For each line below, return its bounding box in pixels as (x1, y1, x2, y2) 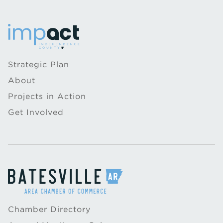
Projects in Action (8, 92, 86, 101)
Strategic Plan (8, 60, 69, 69)
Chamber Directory (8, 205, 91, 214)
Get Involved (8, 108, 64, 117)
